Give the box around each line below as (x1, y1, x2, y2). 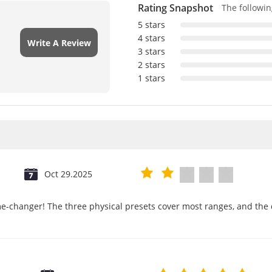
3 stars (138, 46, 165, 57)
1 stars (138, 72, 165, 84)
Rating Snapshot (138, 1, 213, 15)
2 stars (138, 59, 165, 70)
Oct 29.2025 (44, 168, 92, 180)
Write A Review (27, 37, 91, 49)
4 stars (138, 32, 165, 44)
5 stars (138, 19, 165, 30)
